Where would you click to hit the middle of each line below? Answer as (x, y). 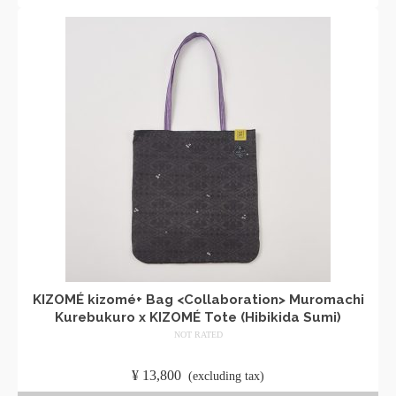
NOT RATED (198, 335)
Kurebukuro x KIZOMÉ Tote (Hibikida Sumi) (198, 317)
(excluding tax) (226, 376)
